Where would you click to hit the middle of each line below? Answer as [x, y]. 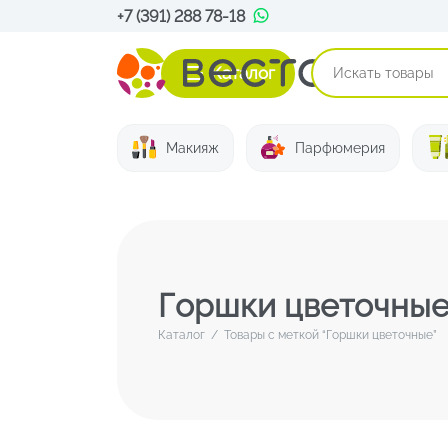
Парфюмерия [340, 148]
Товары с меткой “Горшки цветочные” [328, 335]
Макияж [192, 148]
